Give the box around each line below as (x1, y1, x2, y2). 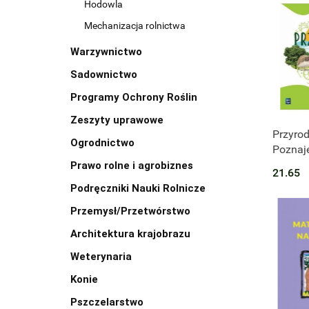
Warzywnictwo (70, 46, 142, 59)
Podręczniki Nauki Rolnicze (70, 182, 206, 195)
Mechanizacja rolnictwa (84, 20, 186, 32)
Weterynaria (70, 250, 132, 263)
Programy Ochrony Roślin (70, 91, 197, 104)
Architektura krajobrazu (70, 228, 190, 241)
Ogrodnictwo (70, 137, 134, 150)
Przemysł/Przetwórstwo (70, 205, 190, 218)
